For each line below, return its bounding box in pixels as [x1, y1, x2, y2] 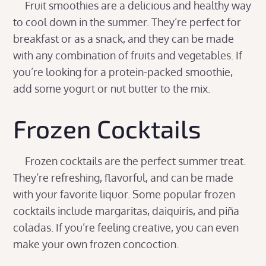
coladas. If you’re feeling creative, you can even [13, 220, 239, 234]
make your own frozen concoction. [13, 237, 182, 251]
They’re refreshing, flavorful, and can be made [13, 170, 234, 184]
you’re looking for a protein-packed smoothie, [13, 65, 233, 78]
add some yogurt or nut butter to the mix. [13, 81, 213, 95]
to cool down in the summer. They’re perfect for [13, 15, 242, 28]
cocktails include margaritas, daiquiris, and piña [13, 204, 240, 217]
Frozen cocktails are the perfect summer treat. [13, 154, 246, 167]
